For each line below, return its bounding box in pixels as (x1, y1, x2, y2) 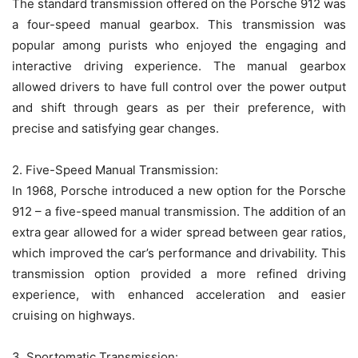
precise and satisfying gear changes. (12, 121, 219, 137)
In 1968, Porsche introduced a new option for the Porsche (12, 183, 346, 199)
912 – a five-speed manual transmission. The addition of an (12, 204, 346, 220)
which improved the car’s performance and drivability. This (12, 245, 346, 261)
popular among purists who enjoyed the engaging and (12, 38, 346, 54)
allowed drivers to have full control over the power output (12, 79, 346, 95)
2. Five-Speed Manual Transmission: (12, 162, 218, 178)
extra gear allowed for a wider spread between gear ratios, (12, 225, 346, 241)
